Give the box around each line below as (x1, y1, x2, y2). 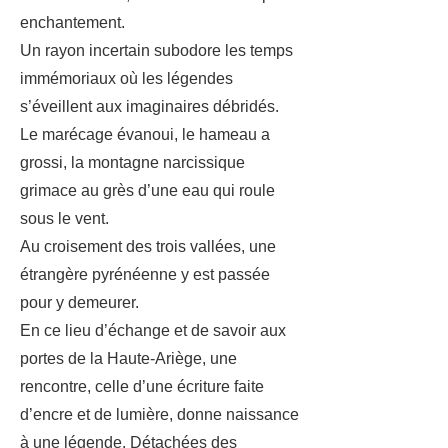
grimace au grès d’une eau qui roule (20, 182, 275, 199)
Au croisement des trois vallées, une (20, 238, 276, 255)
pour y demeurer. (20, 294, 139, 311)
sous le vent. (20, 210, 109, 227)
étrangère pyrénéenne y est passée (20, 266, 270, 283)
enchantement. (20, 14, 125, 31)
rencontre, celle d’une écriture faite (20, 378, 264, 395)
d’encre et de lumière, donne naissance (20, 406, 299, 423)
